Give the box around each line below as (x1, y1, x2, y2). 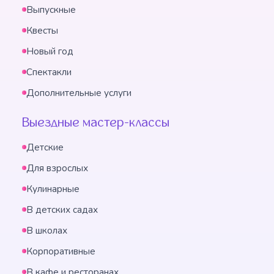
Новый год (26, 45, 73, 57)
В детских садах (26, 203, 98, 216)
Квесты (26, 24, 58, 37)
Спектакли (26, 65, 72, 78)
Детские (26, 141, 64, 154)
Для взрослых (26, 161, 88, 174)
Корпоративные (26, 245, 95, 257)
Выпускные (26, 3, 76, 16)
